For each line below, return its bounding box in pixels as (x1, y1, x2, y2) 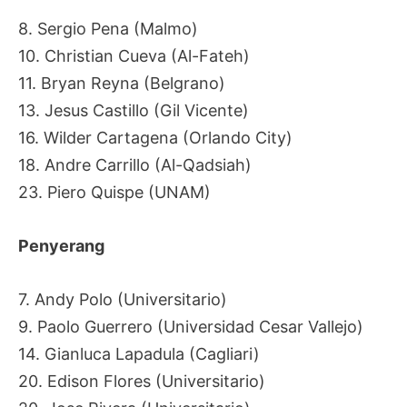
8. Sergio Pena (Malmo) (18, 19, 198, 39)
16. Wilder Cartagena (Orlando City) (18, 128, 293, 148)
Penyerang (18, 236, 104, 256)
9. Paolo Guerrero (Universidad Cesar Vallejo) (18, 316, 363, 336)
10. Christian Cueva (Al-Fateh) (18, 46, 250, 66)
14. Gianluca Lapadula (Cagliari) (18, 343, 260, 363)
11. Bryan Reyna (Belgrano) (18, 74, 225, 94)
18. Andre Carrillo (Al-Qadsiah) (18, 155, 252, 175)
